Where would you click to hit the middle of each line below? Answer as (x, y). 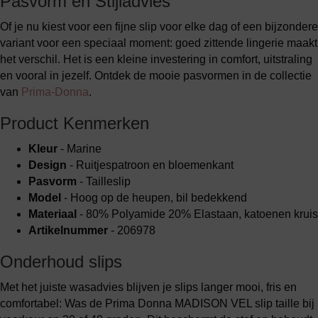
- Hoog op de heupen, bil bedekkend (154, 198)
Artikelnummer (68, 230)
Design (48, 165)
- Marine (79, 149)
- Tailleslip (104, 181)
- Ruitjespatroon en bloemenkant (150, 165)
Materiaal (53, 214)
